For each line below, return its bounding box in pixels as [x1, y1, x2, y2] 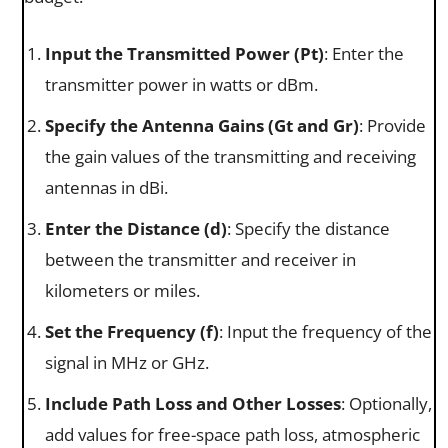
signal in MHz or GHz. [45, 350, 209, 374]
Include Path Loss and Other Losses [45, 391, 341, 415]
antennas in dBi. [45, 175, 168, 199]
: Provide [359, 113, 426, 137]
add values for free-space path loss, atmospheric [45, 422, 420, 446]
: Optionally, [341, 391, 432, 415]
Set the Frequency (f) [45, 319, 219, 343]
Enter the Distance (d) [45, 216, 227, 240]
